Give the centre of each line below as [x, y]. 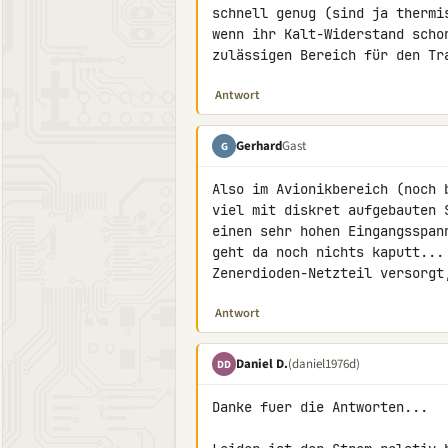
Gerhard [259, 145]
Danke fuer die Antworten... [320, 407]
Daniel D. [262, 363]
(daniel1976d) [324, 363]
